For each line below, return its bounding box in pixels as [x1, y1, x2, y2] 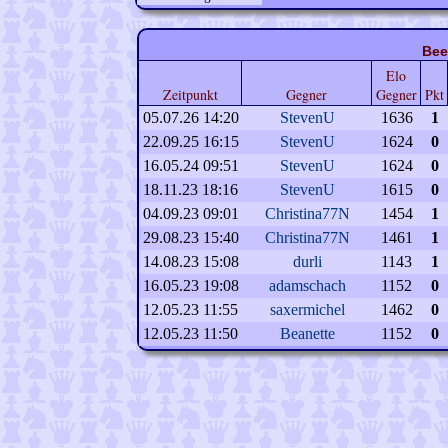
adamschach [268, 277, 346, 294]
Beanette [279, 325, 335, 342]
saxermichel [269, 301, 345, 318]
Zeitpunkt [162, 85, 218, 104]
